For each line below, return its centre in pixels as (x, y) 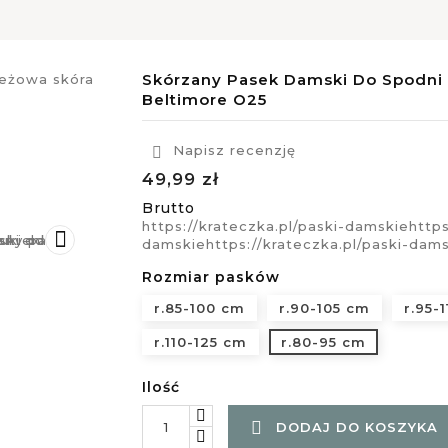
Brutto (168, 208)
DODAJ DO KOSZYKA (356, 427)
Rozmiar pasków (210, 277)
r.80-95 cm (323, 342)
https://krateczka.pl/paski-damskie (275, 226)
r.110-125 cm (200, 342)
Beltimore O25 (204, 99)
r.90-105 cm (324, 308)
